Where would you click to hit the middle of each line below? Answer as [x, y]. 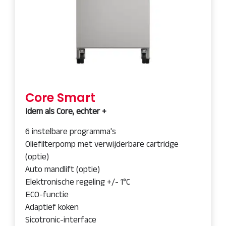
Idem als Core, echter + [66, 111]
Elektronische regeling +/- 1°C [78, 182]
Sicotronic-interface [61, 219]
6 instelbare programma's [71, 131]
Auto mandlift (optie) [63, 169]
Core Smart [60, 98]
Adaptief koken [52, 207]
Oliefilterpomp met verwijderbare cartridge [102, 144]
